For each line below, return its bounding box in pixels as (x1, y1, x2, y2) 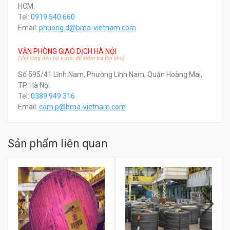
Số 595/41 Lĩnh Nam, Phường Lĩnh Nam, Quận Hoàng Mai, (18, 70, 202, 79)
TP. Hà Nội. (18, 81, 51, 89)
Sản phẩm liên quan (8, 137, 108, 150)
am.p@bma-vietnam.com (43, 103, 126, 111)
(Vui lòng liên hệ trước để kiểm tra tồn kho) (18, 55, 125, 62)
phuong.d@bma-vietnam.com (39, 24, 136, 32)
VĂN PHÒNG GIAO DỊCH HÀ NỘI (18, 47, 117, 55)
